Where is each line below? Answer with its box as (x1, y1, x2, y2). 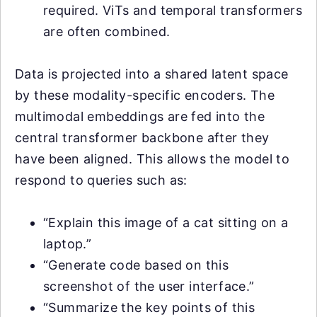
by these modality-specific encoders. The (15, 87, 275, 103)
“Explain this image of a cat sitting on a (43, 214, 289, 230)
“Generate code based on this (43, 257, 229, 272)
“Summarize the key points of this (43, 299, 255, 315)
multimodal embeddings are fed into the (15, 108, 265, 124)
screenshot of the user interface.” (43, 278, 255, 294)
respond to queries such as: (15, 172, 188, 188)
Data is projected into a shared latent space (15, 66, 289, 81)
